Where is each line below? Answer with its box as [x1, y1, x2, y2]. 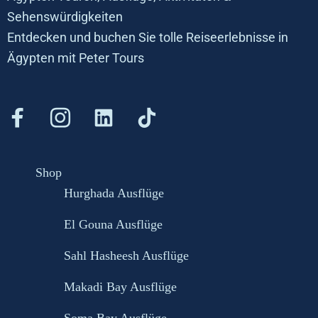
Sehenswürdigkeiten [7, 9, 123, 24]
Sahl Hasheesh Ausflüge [64, 248, 189, 263]
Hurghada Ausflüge [64, 186, 164, 200]
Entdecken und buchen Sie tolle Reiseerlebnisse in [7, 30, 288, 45]
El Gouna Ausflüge [64, 217, 163, 231]
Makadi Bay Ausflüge [64, 280, 177, 294]
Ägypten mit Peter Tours [7, 50, 144, 65]
